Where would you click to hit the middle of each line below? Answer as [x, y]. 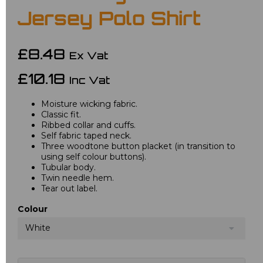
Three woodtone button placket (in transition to [138, 146]
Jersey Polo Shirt [109, 21]
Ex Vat [89, 57]
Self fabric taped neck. [86, 136]
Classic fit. [61, 115]
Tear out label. [69, 189]
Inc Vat [90, 82]
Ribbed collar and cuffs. [88, 125]
